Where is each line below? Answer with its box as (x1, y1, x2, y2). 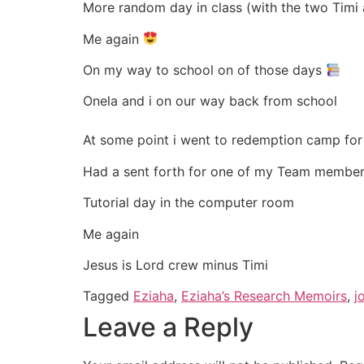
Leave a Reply (83, 311, 253, 344)
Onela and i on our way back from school (83, 93, 337, 110)
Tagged (83, 288, 133, 305)
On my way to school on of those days (83, 62, 326, 79)
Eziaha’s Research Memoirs (181, 288, 347, 305)
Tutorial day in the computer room (83, 194, 294, 211)
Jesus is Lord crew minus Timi (83, 256, 268, 273)
